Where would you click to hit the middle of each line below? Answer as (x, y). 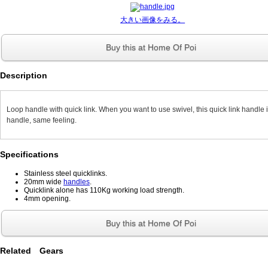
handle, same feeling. (42, 120)
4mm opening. (47, 198)
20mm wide (44, 182)
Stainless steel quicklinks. (66, 173)
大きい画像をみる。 (153, 19)
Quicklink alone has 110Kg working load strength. (104, 190)
